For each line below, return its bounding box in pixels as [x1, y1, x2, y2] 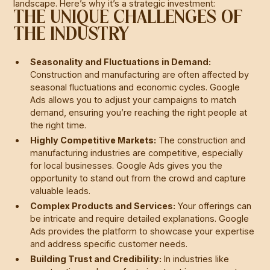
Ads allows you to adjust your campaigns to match [30, 94, 237, 105]
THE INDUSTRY [13, 25, 130, 45]
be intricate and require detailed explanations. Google [30, 213, 250, 224]
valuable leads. [30, 185, 91, 196]
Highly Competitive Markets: [30, 134, 157, 145]
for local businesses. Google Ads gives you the [30, 160, 223, 171]
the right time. [30, 119, 87, 130]
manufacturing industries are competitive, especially [30, 147, 243, 158]
